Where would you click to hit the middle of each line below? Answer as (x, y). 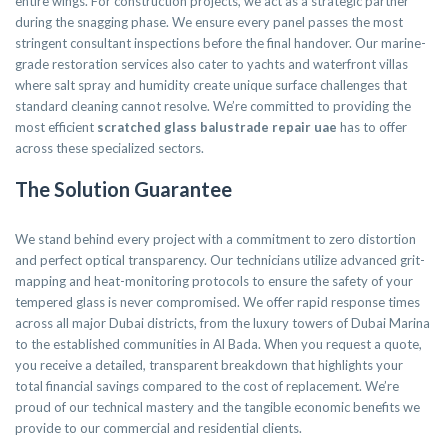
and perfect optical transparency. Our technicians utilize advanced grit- (220, 260)
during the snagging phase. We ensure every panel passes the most (209, 22)
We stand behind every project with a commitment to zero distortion (215, 239)
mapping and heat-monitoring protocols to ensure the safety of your (214, 281)
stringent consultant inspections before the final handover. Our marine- (220, 43)
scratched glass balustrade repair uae (217, 127)
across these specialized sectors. (109, 148)
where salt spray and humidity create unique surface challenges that (211, 85)
